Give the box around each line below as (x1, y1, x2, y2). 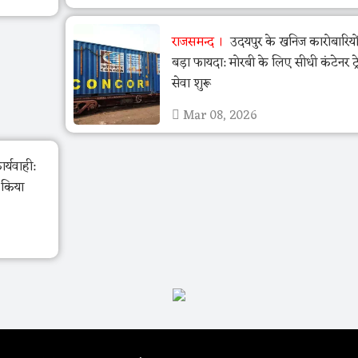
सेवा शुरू (171, 73, 211, 96)
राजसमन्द (171, 31, 214, 54)
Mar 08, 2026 (179, 105, 257, 128)
